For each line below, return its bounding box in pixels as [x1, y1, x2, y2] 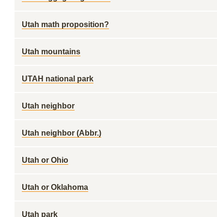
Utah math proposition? [22, 20, 109, 29]
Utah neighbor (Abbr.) [22, 129, 101, 137]
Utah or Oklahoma [22, 183, 88, 191]
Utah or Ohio [22, 156, 68, 164]
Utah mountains [22, 47, 80, 56]
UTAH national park [22, 75, 93, 83]
